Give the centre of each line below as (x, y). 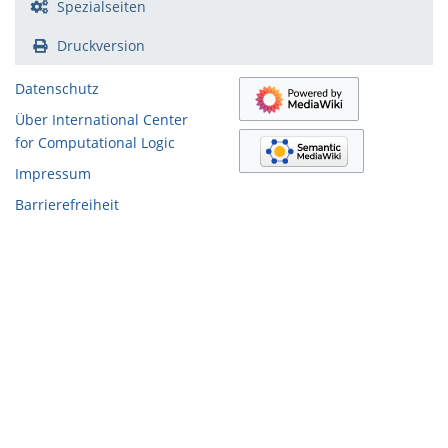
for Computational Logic (95, 143)
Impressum (53, 174)
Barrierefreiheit (67, 205)
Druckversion (100, 46)
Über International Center (101, 120)
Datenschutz (57, 89)
